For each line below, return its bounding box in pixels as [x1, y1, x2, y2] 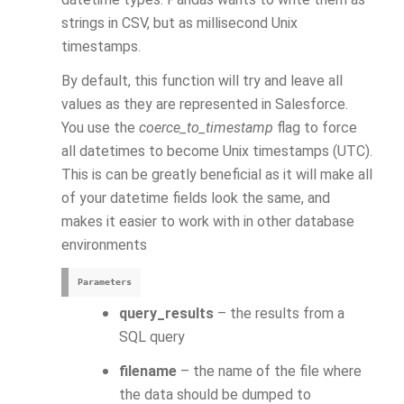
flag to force [273, 119, 357, 136]
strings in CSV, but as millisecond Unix [61, 14, 298, 32]
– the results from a [214, 305, 344, 322]
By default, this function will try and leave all [61, 72, 343, 89]
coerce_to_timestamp [139, 119, 273, 136]
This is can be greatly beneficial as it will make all [61, 166, 372, 183]
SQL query [119, 328, 185, 345]
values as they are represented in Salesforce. [61, 96, 348, 113]
